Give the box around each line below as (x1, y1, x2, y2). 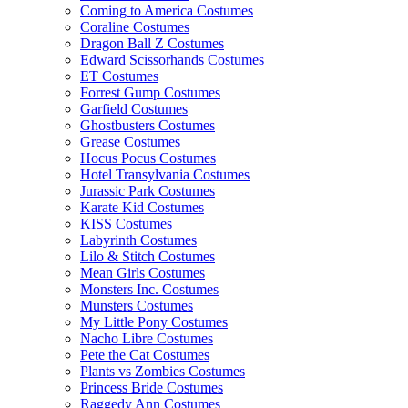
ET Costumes (80, 68, 158, 84)
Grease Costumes (80, 134, 180, 149)
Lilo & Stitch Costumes (80, 249, 215, 264)
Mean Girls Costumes (80, 265, 205, 280)
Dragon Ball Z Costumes (80, 36, 224, 51)
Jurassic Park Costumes (80, 183, 215, 199)
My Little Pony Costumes (80, 314, 228, 330)
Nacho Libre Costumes (80, 331, 213, 346)
